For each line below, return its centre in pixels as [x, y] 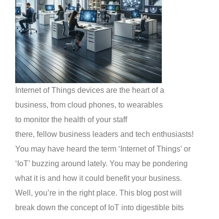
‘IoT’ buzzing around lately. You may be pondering [102, 164]
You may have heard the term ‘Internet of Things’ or [103, 149]
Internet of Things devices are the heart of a [90, 90]
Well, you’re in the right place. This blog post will [99, 193]
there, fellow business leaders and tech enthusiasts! [105, 134]
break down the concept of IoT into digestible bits [100, 208]
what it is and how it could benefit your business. [99, 178]
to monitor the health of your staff [71, 120]
